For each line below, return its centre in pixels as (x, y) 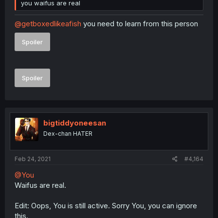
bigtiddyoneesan (75, 123)
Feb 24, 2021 (33, 159)
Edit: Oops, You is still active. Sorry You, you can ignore (106, 205)
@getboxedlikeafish (48, 24)
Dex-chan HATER (68, 134)
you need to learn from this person (140, 24)
